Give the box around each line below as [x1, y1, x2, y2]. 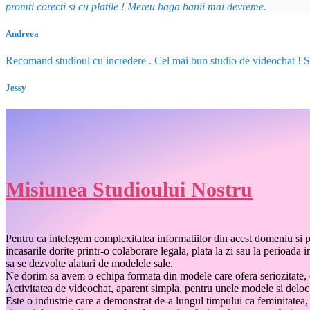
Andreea [6, 28, 39, 39]
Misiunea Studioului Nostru [6, 178, 253, 201]
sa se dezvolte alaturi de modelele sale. [6, 257, 173, 270]
